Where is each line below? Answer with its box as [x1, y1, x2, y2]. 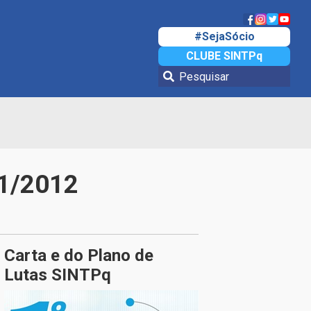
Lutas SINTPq [4, 265, 111, 285]
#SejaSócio [194, 30, 255, 43]
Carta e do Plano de [4, 246, 153, 265]
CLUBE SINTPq [186, 49, 262, 62]
